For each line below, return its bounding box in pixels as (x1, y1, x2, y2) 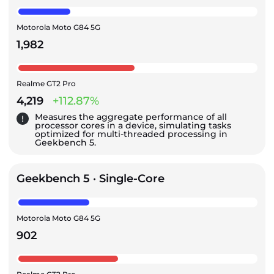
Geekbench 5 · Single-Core (17, 171, 165, 185)
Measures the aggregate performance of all (35, 111, 227, 122)
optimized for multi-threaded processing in (35, 128, 228, 139)
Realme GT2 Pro (17, 78, 76, 88)
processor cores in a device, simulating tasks (35, 119, 231, 131)
